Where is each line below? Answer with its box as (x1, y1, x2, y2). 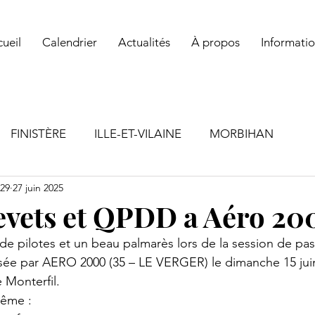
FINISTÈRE (11, 126, 66, 141)
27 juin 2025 (13, 181, 63, 194)
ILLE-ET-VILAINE (94, 126, 181, 141)
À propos (191, 35, 240, 49)
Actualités (117, 35, 170, 49)
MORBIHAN (210, 126, 274, 141)
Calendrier (41, 35, 97, 49)
